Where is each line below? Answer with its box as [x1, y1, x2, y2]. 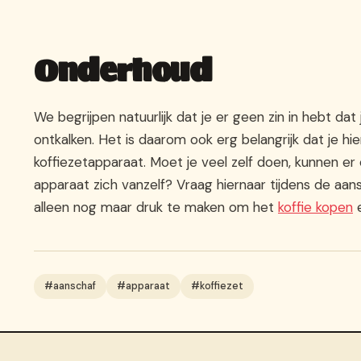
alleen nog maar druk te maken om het [34, 198, 278, 217]
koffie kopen [278, 198, 353, 217]
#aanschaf [44, 280, 96, 293]
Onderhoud [34, 47, 212, 95]
